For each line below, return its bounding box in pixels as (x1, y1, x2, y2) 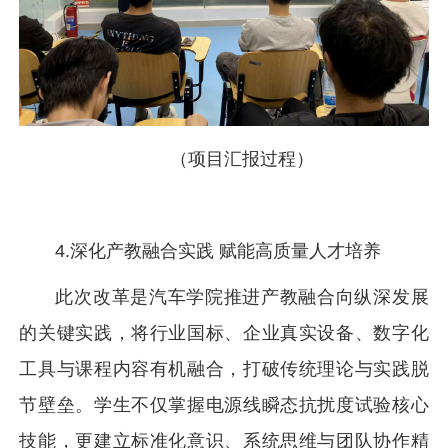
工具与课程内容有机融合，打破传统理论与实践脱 (19, 359, 429, 380)
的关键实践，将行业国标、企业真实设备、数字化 (19, 323, 429, 344)
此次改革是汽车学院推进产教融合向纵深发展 (55, 287, 429, 308)
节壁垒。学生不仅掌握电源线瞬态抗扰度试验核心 (19, 395, 429, 416)
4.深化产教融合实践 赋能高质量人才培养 (55, 241, 382, 262)
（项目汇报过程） (170, 149, 314, 170)
